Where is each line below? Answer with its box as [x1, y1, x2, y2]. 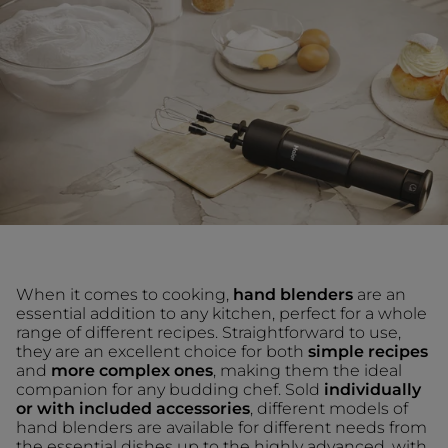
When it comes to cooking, [16, 284, 233, 304]
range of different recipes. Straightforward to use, [16, 322, 401, 342]
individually [324, 379, 421, 399]
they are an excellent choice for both [16, 341, 308, 361]
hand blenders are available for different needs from [16, 417, 427, 437]
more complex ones [51, 360, 213, 380]
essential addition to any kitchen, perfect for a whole [16, 303, 427, 323]
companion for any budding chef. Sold [16, 379, 324, 399]
